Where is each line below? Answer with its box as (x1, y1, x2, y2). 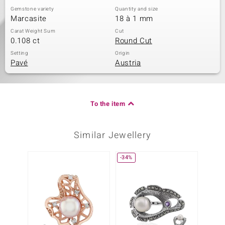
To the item (90, 99, 126, 108)
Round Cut (115, 35, 152, 46)
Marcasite (11, 13, 47, 24)
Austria (115, 57, 141, 68)
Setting (11, 50, 29, 57)
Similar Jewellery (73, 129, 152, 142)
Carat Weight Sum (11, 28, 56, 35)
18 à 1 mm (115, 13, 153, 24)
